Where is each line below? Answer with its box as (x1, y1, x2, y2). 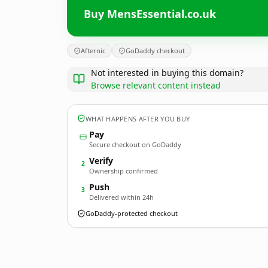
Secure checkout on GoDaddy (89, 140, 181, 149)
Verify (89, 155, 113, 166)
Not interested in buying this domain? (91, 67, 243, 78)
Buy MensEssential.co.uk (84, 6, 216, 21)
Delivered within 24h (89, 193, 154, 202)
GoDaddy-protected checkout (86, 209, 178, 218)
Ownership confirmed (89, 166, 158, 175)
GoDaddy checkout (126, 46, 185, 55)
